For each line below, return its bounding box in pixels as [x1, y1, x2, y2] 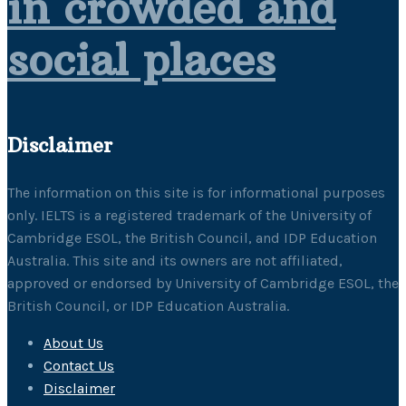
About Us [43, 333, 103, 352]
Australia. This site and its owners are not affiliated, [7, 251, 343, 269]
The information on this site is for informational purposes [7, 183, 385, 201]
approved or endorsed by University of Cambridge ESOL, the [7, 274, 399, 292]
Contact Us [43, 356, 114, 374]
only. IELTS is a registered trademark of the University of [7, 206, 372, 224]
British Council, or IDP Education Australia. [7, 296, 289, 314]
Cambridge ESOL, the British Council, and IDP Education [7, 228, 377, 246]
